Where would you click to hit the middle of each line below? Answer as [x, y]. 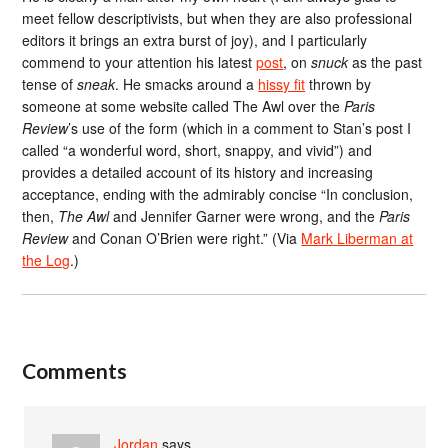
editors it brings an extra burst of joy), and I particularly [195, 40]
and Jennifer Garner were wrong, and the [244, 216]
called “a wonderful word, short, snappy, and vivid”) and [197, 150]
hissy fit [282, 84]
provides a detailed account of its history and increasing [198, 172]
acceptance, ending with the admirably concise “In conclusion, [218, 194]
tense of [50, 84]
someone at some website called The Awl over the [183, 106]
